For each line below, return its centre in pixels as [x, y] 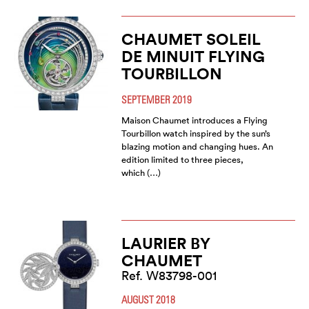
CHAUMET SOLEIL [191, 39]
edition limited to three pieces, [182, 160]
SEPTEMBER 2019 [156, 99]
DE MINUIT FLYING [193, 56]
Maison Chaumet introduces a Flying [194, 120]
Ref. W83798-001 [169, 276]
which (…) [141, 173]
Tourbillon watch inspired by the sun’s [196, 133]
